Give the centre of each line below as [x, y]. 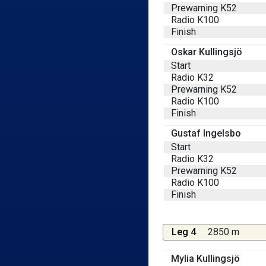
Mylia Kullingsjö [205, 258]
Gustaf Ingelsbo [206, 133]
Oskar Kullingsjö [207, 52]
